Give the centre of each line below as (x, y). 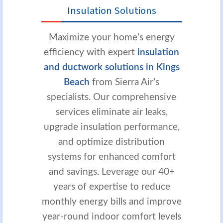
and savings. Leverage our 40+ (111, 172)
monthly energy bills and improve (111, 202)
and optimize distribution (111, 142)
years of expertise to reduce (111, 187)
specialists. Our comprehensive (111, 97)
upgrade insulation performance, (111, 127)
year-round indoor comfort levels (111, 217)
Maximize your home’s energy (111, 37)
